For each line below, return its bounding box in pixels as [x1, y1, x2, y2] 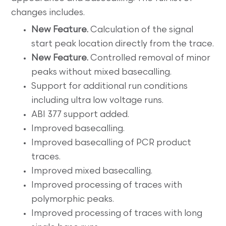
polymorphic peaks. [31, 195, 115, 204]
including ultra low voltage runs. [31, 96, 164, 105]
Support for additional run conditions [31, 82, 188, 91]
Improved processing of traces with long [31, 209, 203, 218]
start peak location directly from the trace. [31, 39, 214, 48]
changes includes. [11, 8, 85, 17]
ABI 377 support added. [31, 110, 130, 119]
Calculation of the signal [88, 25, 194, 34]
